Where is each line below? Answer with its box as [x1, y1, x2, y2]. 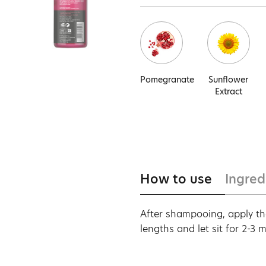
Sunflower [208, 74, 249, 85]
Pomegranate [140, 74, 194, 85]
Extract [214, 85, 242, 97]
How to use [140, 170, 212, 188]
